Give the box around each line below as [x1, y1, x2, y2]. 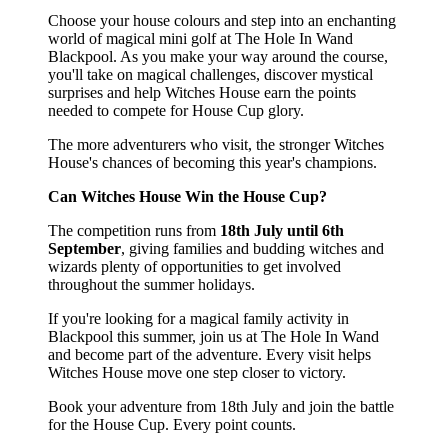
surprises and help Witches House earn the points [48, 83, 356, 101]
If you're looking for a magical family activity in [48, 309, 349, 327]
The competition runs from [48, 221, 220, 239]
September [48, 239, 121, 257]
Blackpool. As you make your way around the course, [48, 47, 388, 65]
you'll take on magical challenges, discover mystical [48, 65, 373, 83]
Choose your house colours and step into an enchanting [48, 11, 396, 29]
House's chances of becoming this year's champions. [48, 153, 377, 171]
